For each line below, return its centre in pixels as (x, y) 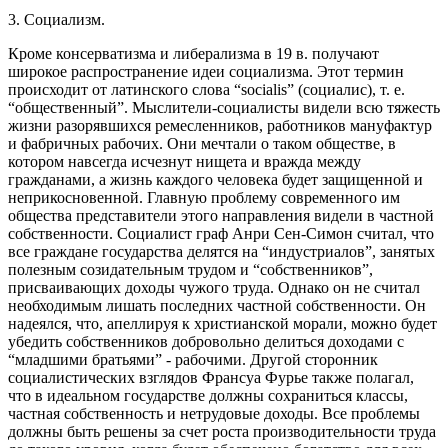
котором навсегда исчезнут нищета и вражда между (184, 161)
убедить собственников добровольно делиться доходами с (206, 341)
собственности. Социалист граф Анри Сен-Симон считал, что (221, 233)
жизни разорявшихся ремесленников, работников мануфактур (220, 125)
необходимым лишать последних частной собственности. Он (217, 305)
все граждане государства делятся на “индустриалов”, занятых (221, 251)
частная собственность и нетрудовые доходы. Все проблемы (214, 413)
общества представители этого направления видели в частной (221, 215)
